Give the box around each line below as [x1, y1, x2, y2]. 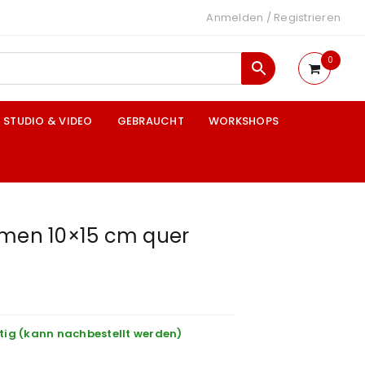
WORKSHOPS [208, 113, 279, 129]
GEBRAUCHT [117, 113, 184, 129]
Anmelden [206, 10, 264, 25]
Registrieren [274, 10, 341, 25]
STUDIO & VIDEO [3, 113, 93, 129]
